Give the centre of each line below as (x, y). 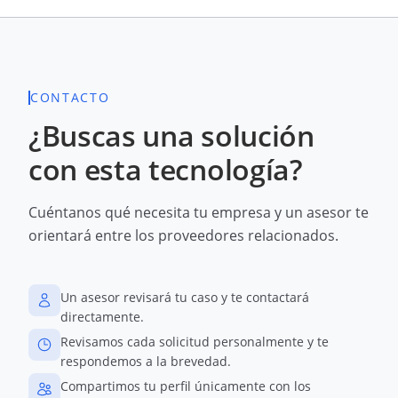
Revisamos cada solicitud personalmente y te (195, 342)
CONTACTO (70, 97)
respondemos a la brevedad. (146, 361)
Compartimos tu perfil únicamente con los (186, 386)
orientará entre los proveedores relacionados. (183, 235)
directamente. (102, 317)
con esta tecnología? (166, 169)
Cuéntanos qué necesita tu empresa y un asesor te (199, 212)
